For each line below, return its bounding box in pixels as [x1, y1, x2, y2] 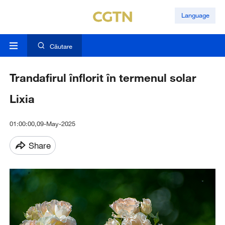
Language [181, 11, 209, 20]
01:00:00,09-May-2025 [9, 120, 75, 128]
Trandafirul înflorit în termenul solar [9, 71, 196, 85]
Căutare [49, 42, 72, 51]
